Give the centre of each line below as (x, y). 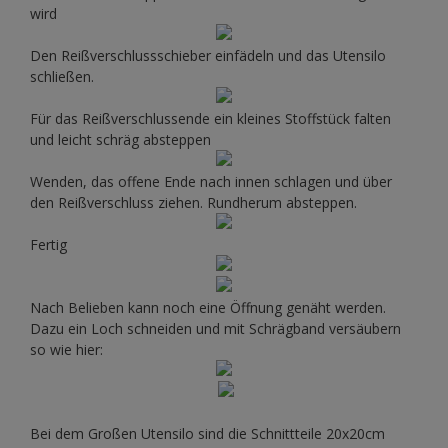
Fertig (48, 245)
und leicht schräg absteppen (120, 140)
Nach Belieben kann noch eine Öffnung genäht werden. (208, 308)
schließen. (62, 77)
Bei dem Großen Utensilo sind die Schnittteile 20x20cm (207, 434)
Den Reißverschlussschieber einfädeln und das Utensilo (208, 56)
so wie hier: (66, 350)
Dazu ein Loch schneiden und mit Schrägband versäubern (215, 329)
